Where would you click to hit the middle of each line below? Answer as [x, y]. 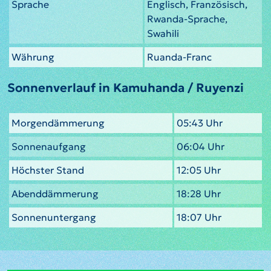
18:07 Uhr [199, 217]
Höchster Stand [48, 170]
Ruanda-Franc [179, 57]
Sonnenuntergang [54, 217]
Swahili [163, 34]
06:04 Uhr [201, 147]
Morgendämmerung [58, 123]
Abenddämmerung [55, 194]
